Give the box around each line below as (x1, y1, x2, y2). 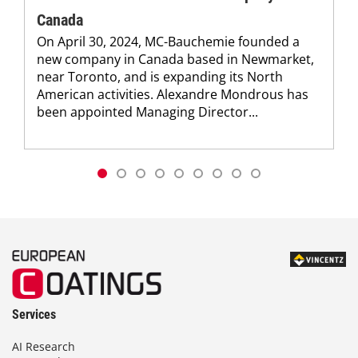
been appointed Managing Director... (37, 102, 258, 121)
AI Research (12, 339, 75, 354)
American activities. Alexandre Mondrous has (37, 85, 308, 103)
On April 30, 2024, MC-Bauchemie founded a (37, 32, 300, 50)
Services (12, 307, 56, 322)
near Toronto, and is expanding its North (37, 67, 283, 86)
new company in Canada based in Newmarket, (37, 50, 314, 68)
